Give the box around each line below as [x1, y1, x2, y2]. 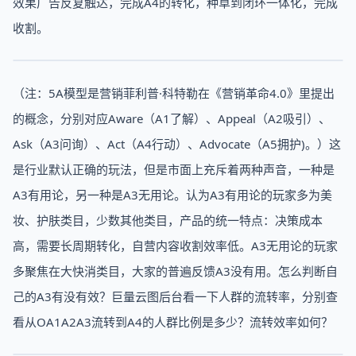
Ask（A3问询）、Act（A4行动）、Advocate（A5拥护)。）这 [13, 136, 341, 152]
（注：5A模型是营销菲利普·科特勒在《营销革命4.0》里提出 [13, 85, 335, 101]
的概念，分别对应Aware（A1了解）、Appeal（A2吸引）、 [13, 110, 331, 126]
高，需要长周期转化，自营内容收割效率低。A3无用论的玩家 [13, 238, 338, 253]
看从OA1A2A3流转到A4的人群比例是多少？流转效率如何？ [13, 314, 333, 330]
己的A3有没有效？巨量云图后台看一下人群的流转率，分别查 [13, 288, 338, 304]
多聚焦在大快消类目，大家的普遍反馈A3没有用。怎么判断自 [13, 263, 338, 279]
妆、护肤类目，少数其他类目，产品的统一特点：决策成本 [13, 212, 323, 228]
